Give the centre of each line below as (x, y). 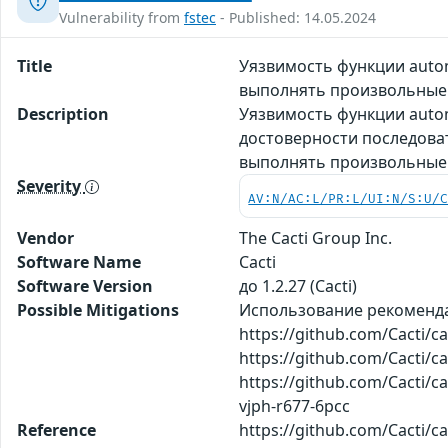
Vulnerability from (121, 17)
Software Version (85, 285)
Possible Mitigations (98, 309)
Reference (56, 429)
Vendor (45, 237)
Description (63, 113)
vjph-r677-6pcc (295, 405)
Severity (51, 185)
